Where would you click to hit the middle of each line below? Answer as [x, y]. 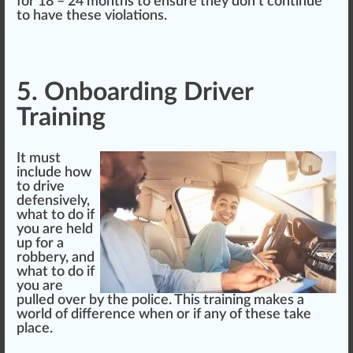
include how [54, 172]
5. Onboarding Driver [135, 92]
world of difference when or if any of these [150, 314]
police [150, 300]
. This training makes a [236, 300]
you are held [55, 229]
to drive [41, 186]
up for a [40, 243]
